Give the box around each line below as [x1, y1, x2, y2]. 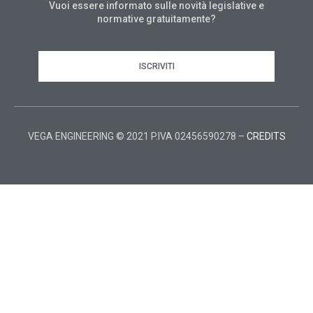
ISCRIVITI [138, 61, 175, 71]
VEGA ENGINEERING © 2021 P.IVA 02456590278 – [27, 130, 247, 142]
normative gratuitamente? [97, 13, 216, 24]
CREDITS [246, 130, 286, 142]
